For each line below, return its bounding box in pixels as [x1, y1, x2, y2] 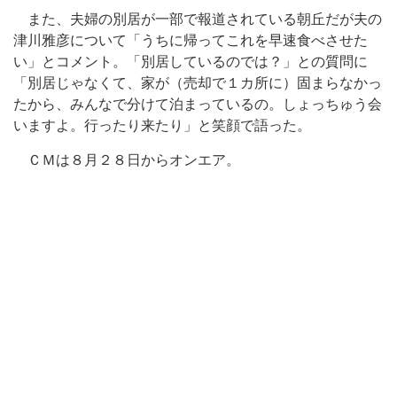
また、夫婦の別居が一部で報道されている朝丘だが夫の [13, 12, 382, 27]
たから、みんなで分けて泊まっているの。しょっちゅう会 [13, 97, 382, 112]
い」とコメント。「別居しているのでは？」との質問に [13, 54, 368, 69]
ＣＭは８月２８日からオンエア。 [13, 152, 240, 167]
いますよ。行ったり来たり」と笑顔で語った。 [13, 118, 311, 133]
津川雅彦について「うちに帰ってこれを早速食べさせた [13, 33, 368, 48]
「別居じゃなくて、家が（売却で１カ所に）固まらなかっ [13, 75, 382, 90]
